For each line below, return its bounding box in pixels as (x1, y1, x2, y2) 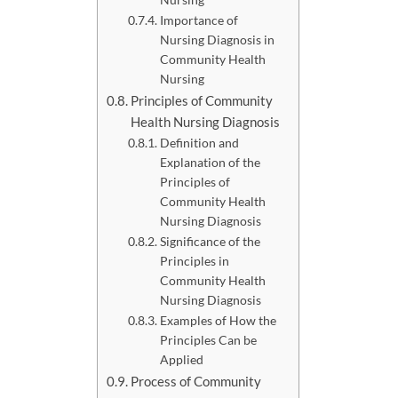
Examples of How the (159, 312, 276, 328)
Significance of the (159, 233, 260, 249)
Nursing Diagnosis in (159, 31, 275, 47)
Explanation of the (159, 154, 260, 170)
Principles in (159, 252, 229, 268)
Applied (159, 351, 203, 367)
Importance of (159, 12, 238, 28)
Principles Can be (159, 331, 257, 347)
